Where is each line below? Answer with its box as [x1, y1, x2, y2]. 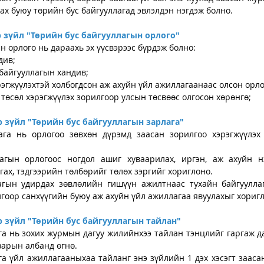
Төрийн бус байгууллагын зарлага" [32, 115, 184, 127]
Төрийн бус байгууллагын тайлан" [32, 214, 181, 226]
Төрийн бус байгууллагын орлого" [31, 29, 180, 41]
